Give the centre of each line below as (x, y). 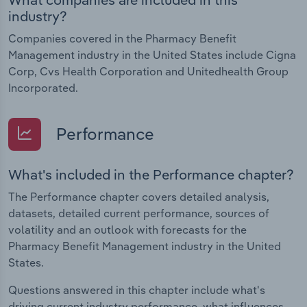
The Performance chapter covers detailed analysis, (139, 196)
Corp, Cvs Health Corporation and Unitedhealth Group (148, 71)
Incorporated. (43, 87)
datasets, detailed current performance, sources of (139, 213)
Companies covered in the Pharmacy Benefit (122, 38)
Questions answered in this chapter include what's (137, 290)
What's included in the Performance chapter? (151, 174)
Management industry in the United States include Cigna (152, 54)
